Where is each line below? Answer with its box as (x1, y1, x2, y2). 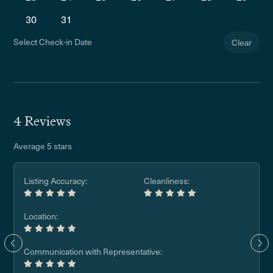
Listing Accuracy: (24, 174, 88, 187)
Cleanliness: (144, 174, 190, 187)
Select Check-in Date (13, 35, 93, 48)
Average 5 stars (13, 140, 73, 152)
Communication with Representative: (24, 245, 163, 258)
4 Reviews (13, 112, 71, 130)
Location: (24, 210, 58, 222)
